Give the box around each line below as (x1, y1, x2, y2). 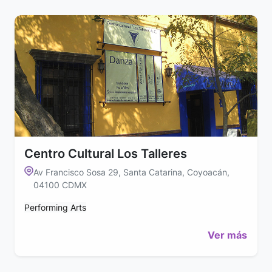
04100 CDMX (33, 179, 87, 190)
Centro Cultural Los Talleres (24, 146, 187, 161)
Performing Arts (24, 202, 86, 212)
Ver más (208, 228, 247, 241)
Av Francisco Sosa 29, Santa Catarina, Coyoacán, (33, 166, 230, 177)
